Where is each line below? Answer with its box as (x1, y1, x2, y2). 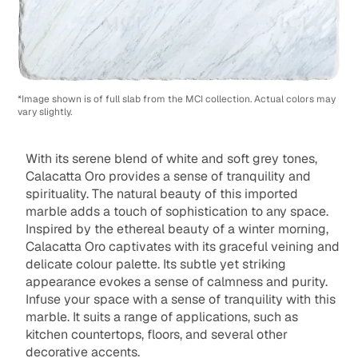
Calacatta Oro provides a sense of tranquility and (25, 168, 311, 185)
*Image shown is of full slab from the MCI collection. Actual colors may (18, 93, 336, 106)
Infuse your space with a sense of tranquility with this (25, 291, 336, 308)
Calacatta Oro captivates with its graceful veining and (25, 238, 340, 256)
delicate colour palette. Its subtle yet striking (25, 256, 286, 273)
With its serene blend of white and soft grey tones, (25, 150, 317, 168)
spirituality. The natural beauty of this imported (25, 185, 298, 203)
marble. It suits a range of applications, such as (25, 308, 298, 326)
